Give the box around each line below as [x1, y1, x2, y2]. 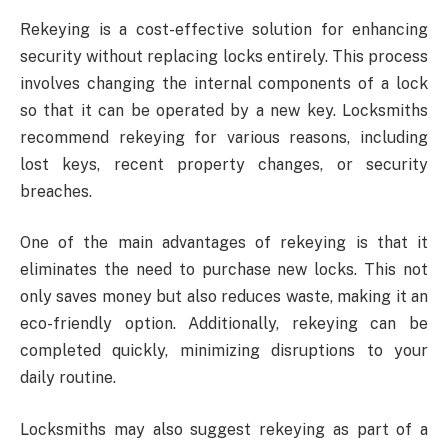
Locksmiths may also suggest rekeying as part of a [20, 419, 428, 439]
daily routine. [20, 368, 116, 388]
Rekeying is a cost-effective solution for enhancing [20, 19, 428, 39]
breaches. [20, 181, 92, 201]
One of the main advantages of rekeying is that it [20, 233, 428, 253]
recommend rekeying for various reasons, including [20, 127, 428, 147]
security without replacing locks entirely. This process [20, 46, 428, 66]
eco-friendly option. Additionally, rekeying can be [20, 314, 428, 334]
